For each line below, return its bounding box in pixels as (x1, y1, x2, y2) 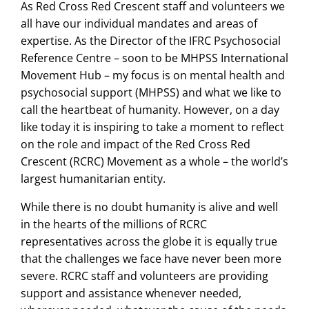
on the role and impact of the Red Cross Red (21, 137, 250, 152)
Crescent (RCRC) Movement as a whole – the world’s (21, 154, 288, 169)
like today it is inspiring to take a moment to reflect (21, 119, 284, 134)
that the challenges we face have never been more (21, 251, 281, 266)
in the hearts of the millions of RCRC (21, 217, 207, 232)
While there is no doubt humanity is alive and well (21, 199, 278, 215)
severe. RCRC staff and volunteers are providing (21, 268, 268, 283)
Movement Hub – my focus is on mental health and (21, 68, 285, 83)
